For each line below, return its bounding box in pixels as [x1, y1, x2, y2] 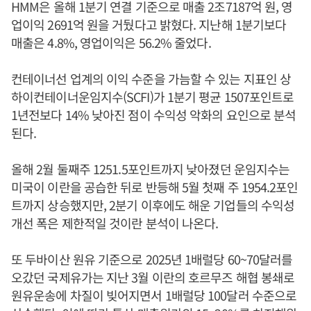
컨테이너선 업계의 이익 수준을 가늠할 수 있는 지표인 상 [11, 69, 292, 87]
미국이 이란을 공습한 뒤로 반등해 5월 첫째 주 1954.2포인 [11, 178, 299, 196]
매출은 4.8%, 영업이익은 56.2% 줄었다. [11, 33, 214, 51]
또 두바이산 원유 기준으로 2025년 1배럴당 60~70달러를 [11, 250, 293, 268]
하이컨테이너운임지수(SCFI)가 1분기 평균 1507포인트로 [11, 87, 294, 106]
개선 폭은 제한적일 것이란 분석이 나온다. [11, 214, 219, 232]
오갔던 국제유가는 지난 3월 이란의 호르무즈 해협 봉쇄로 [11, 268, 295, 286]
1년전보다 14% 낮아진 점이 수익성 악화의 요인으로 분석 [11, 106, 296, 124]
